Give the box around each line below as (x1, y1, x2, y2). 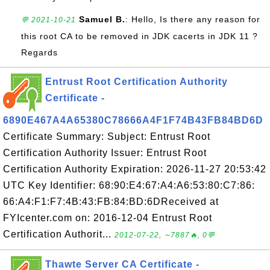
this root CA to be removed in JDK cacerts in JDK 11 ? (21, 31, 258, 41)
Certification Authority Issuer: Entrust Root (3, 148, 207, 158)
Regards (21, 48, 58, 57)
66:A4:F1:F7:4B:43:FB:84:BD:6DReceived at (3, 196, 219, 207)
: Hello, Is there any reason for (125, 14, 260, 24)
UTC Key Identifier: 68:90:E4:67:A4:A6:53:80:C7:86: (3, 180, 255, 190)
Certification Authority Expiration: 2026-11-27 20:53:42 (3, 164, 266, 174)
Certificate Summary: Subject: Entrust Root (3, 131, 210, 142)
